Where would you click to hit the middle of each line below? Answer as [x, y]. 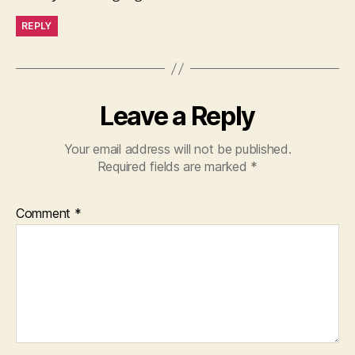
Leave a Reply [177, 116]
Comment [45, 213]
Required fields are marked [174, 166]
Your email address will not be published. [177, 149]
